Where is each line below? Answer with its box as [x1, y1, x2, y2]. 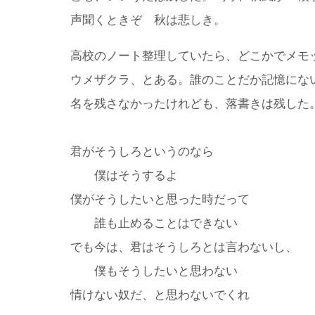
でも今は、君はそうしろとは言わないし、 [70, 240, 297, 255]
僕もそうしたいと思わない [70, 264, 238, 278]
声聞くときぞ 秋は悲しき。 [70, 13, 226, 27]
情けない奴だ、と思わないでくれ [70, 288, 250, 302]
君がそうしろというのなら [70, 145, 214, 159]
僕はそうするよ [70, 169, 178, 183]
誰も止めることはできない [70, 217, 238, 231]
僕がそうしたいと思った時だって [70, 193, 250, 207]
